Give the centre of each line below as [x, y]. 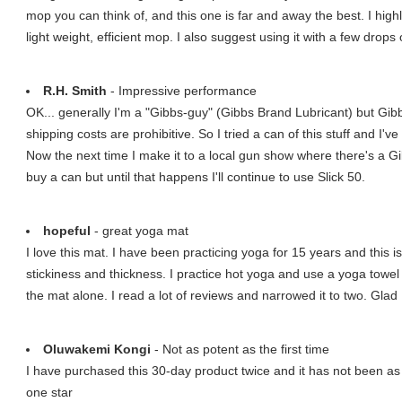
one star [49, 392]
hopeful [67, 231]
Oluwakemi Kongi [97, 349]
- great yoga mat [140, 231]
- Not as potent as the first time [240, 349]
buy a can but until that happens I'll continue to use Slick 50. [196, 177]
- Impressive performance [182, 91]
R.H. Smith [75, 91]
